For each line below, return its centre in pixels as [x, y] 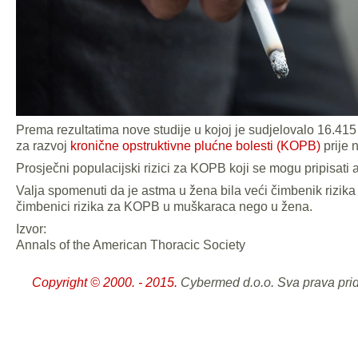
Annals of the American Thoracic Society [131, 245]
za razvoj [43, 145]
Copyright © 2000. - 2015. [105, 282]
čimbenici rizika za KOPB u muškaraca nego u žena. [164, 206]
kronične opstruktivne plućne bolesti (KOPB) [195, 145]
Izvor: [31, 229]
